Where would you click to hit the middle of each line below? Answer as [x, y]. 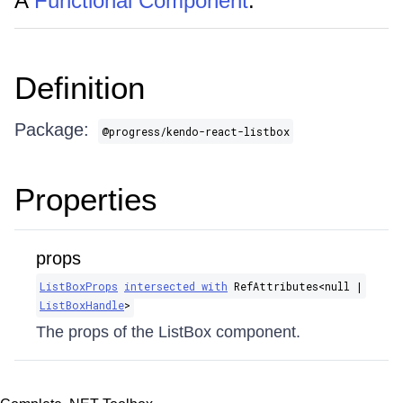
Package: [52, 130]
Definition [80, 88]
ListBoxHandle [82, 305]
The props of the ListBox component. [168, 332]
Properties [86, 199]
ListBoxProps [79, 286]
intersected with [176, 286]
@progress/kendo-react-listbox [196, 131]
